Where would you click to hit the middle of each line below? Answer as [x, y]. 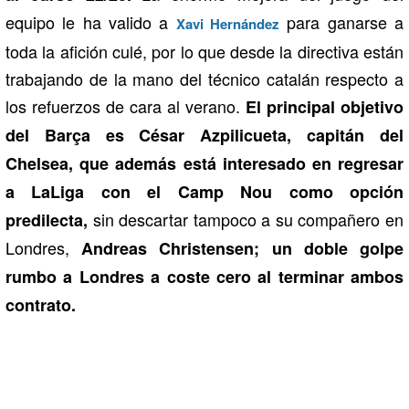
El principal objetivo [325, 106]
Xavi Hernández [228, 23]
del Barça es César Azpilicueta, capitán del [204, 135]
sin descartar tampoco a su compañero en [246, 219]
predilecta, [47, 220]
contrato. [41, 304]
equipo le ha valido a [91, 21]
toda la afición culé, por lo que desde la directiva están [204, 51]
